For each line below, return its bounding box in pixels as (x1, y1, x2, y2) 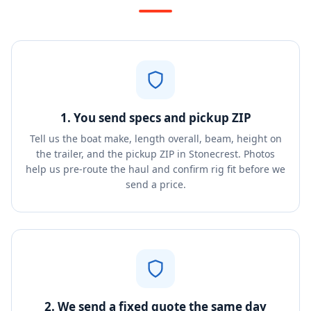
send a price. (125, 178, 186, 191)
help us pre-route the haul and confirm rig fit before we (26, 162, 285, 176)
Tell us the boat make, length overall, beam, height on (29, 132, 282, 145)
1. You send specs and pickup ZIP (60, 110, 251, 126)
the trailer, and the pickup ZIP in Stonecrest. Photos (36, 147, 275, 160)
